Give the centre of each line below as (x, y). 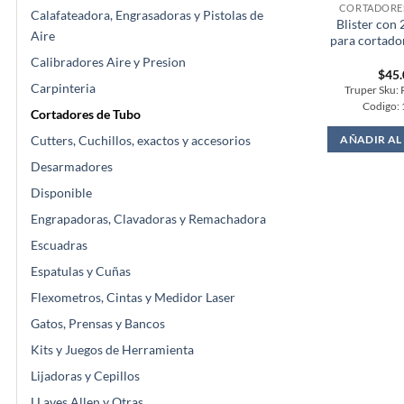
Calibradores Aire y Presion (108, 61)
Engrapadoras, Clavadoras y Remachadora (148, 218)
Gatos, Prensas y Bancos (98, 323)
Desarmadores (72, 166)
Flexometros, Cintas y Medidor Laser (133, 297)
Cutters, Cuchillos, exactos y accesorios (141, 140)
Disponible (61, 192)
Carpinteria (63, 87)
